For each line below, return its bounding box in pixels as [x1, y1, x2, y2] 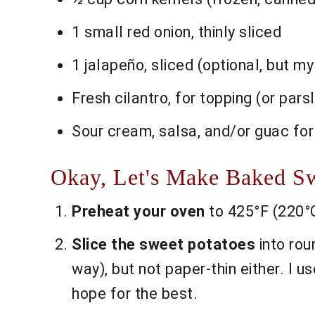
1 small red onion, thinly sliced [72, 23, 281, 41]
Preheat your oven [72, 202, 205, 221]
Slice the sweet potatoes [72, 236, 255, 254]
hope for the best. [72, 285, 198, 303]
